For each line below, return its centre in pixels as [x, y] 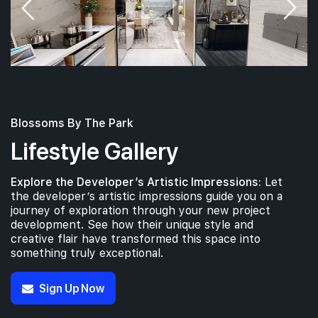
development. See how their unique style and [132, 225]
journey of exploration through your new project [141, 211]
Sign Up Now [72, 288]
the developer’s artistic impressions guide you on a [147, 197]
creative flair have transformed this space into [136, 239]
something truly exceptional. [87, 253]
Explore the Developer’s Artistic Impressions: [136, 182]
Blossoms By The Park [72, 124]
